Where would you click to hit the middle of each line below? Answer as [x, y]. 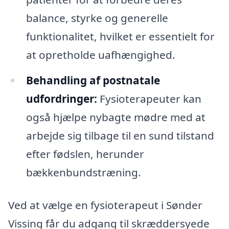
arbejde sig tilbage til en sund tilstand [120, 135]
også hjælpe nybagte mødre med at [116, 117]
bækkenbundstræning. [83, 172]
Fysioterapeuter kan [149, 98]
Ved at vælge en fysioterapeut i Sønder [105, 205]
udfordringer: [61, 98]
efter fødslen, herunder [85, 154]
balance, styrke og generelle [97, 18]
